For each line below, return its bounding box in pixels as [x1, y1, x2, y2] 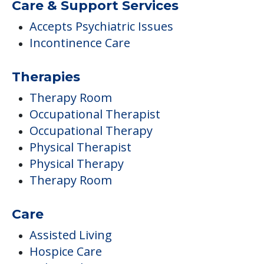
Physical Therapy [29, 155, 124, 171]
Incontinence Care [29, 34, 130, 51]
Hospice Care [29, 243, 102, 259]
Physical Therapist [29, 138, 131, 155]
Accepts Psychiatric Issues [29, 18, 173, 34]
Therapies [12, 68, 80, 85]
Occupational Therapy [29, 122, 153, 138]
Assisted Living [29, 226, 112, 243]
